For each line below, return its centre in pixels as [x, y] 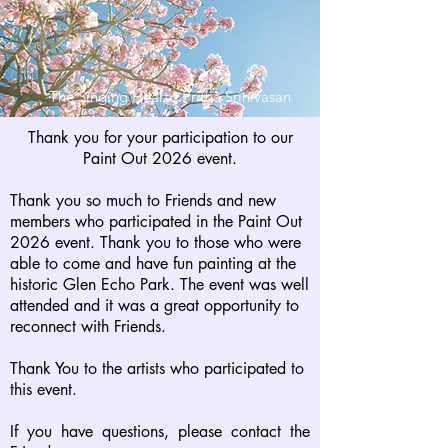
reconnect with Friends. [88, 326]
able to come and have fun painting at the [153, 263]
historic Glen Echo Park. [92, 284]
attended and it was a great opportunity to [154, 305]
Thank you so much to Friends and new [143, 200]
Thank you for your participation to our [160, 137]
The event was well [242, 284]
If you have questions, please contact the [160, 431]
